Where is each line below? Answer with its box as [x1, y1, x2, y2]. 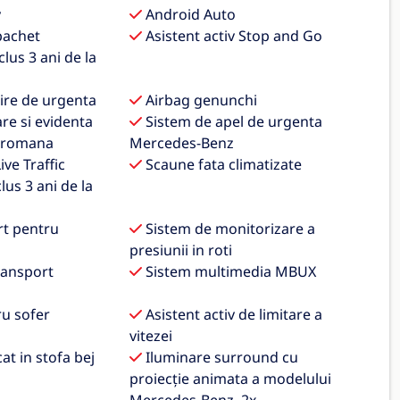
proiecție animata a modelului [129, 369, 332, 388]
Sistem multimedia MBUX [142, 262, 317, 281]
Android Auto [142, 4, 237, 24]
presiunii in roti [129, 240, 233, 260]
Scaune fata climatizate [142, 154, 303, 174]
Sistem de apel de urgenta [142, 112, 323, 131]
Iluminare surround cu [142, 347, 299, 367]
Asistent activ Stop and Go [142, 26, 323, 46]
